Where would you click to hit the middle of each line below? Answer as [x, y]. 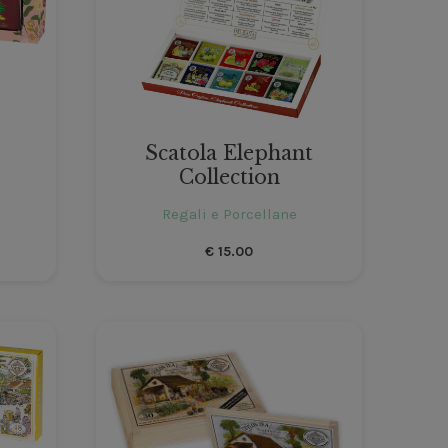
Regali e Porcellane [229, 213]
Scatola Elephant [229, 152]
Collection [229, 176]
